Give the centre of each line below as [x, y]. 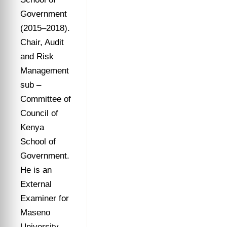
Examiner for [45, 198]
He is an [36, 170]
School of [38, 142]
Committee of [46, 99]
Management [45, 71]
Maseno [35, 213]
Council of [39, 113]
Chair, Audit [42, 42]
